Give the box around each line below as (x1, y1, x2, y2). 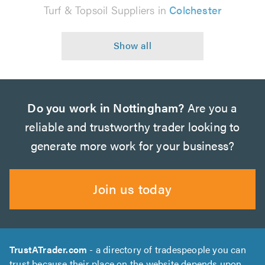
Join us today (93, 179, 172, 198)
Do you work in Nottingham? (27, 99, 185, 116)
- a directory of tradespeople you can (87, 243, 246, 256)
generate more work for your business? (30, 137, 235, 154)
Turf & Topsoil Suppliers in (43, 2, 170, 17)
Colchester (169, 2, 222, 17)
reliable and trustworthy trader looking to (25, 118, 240, 135)
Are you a (184, 99, 238, 116)
